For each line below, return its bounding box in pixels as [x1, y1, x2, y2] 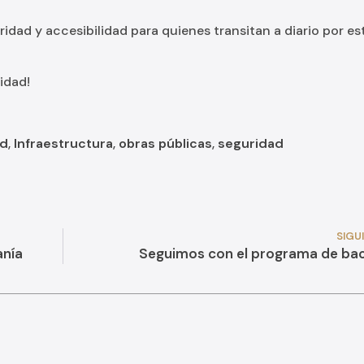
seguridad [218, 134, 284, 152]
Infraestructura [14, 134, 113, 152]
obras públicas [119, 134, 212, 152]
